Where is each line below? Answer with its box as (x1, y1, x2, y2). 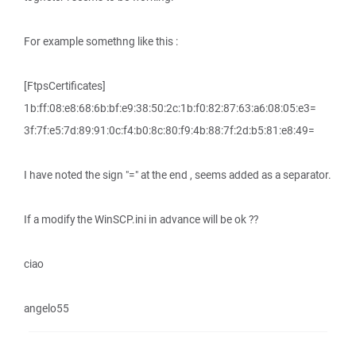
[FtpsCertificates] (24, 79, 106, 93)
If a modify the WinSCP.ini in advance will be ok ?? (24, 212, 258, 226)
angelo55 (24, 301, 69, 315)
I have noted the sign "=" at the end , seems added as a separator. (24, 168, 331, 182)
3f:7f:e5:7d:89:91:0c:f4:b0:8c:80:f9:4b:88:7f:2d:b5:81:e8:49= (24, 123, 315, 137)
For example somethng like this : (24, 34, 178, 48)
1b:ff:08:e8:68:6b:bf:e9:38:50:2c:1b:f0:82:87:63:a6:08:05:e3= (24, 101, 316, 115)
